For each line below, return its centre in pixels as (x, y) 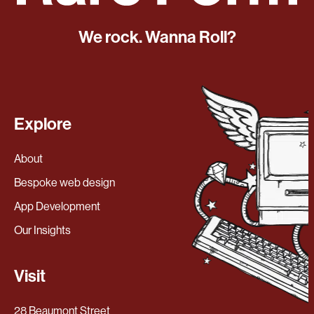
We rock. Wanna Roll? (157, 37)
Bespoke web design (64, 182)
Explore (43, 124)
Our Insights (42, 230)
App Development (57, 206)
